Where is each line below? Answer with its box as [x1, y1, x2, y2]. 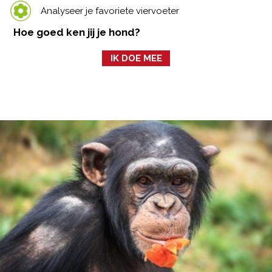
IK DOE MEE [110, 53, 162, 64]
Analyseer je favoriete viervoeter [41, 5, 180, 16]
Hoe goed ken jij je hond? [13, 26, 141, 39]
